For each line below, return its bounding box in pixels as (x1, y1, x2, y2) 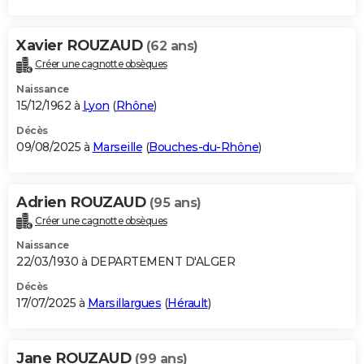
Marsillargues (87, 296, 161, 311)
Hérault (167, 296, 208, 311)
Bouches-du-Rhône (149, 139, 258, 154)
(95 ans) (149, 194, 201, 210)
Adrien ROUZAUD (16, 193, 149, 211)
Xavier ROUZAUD (16, 36, 146, 54)
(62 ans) (145, 37, 198, 54)
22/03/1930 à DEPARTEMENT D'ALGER (16, 254, 235, 270)
